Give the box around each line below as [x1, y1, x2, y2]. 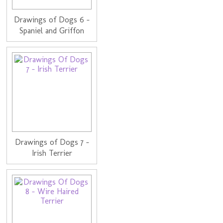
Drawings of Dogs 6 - [14, 15, 90, 25]
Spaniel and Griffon [19, 26, 85, 36]
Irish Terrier [31, 148, 72, 158]
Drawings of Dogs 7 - [14, 137, 89, 147]
